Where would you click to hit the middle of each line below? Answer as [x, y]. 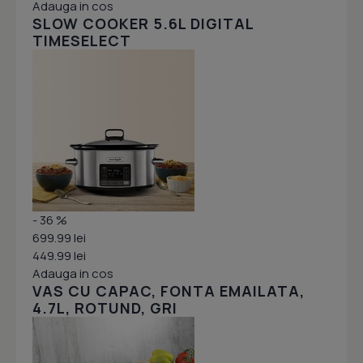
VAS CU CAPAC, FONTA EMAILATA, [169, 291]
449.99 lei [59, 256]
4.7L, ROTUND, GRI [105, 308]
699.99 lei [59, 238]
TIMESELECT [82, 41]
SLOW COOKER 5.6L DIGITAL [143, 24]
